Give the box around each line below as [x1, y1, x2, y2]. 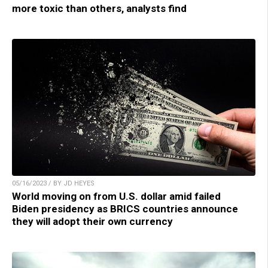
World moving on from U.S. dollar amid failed [12, 190, 221, 202]
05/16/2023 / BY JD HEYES [12, 179, 95, 187]
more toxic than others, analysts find [12, 2, 187, 14]
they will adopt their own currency [12, 215, 173, 227]
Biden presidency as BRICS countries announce [12, 202, 238, 215]
